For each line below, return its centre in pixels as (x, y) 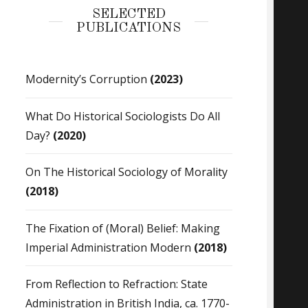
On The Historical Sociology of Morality (126, 172)
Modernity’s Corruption (87, 79)
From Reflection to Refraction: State (116, 284)
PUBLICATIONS (129, 29)
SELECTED (129, 15)
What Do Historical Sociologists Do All (122, 116)
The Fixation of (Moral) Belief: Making (122, 228)
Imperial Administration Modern (109, 247)
